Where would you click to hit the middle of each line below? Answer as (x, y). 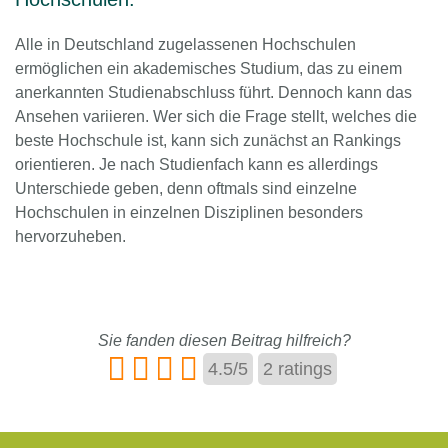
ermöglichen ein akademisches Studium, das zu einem (208, 69)
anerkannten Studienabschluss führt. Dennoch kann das (213, 93)
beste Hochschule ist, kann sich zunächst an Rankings (208, 141)
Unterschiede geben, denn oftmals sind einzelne (186, 189)
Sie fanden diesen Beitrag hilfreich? (224, 341)
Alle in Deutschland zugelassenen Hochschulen (185, 45)
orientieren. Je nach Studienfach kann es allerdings (196, 165)
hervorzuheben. (70, 237)
